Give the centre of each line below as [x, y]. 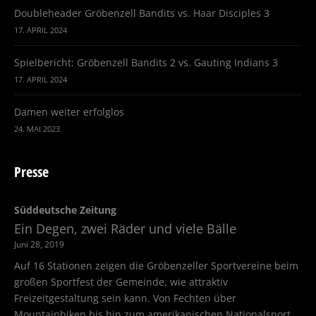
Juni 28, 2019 [39, 245]
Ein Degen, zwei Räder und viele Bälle [125, 229]
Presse [31, 172]
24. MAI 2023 [37, 129]
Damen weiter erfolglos [69, 112]
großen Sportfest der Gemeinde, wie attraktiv [121, 282]
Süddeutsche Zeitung [65, 210]
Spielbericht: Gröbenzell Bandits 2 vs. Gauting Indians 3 [146, 63]
